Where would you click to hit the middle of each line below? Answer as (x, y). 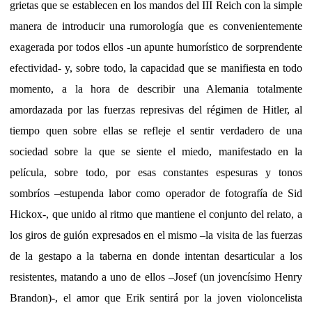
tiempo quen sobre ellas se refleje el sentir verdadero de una (156, 130)
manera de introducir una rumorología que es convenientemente (156, 26)
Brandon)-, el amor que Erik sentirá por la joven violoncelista (156, 297)
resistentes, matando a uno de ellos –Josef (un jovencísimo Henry (156, 276)
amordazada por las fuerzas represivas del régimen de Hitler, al (156, 109)
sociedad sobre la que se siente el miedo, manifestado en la (156, 151)
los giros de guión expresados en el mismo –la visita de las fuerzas (156, 235)
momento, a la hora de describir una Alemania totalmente (156, 88)
